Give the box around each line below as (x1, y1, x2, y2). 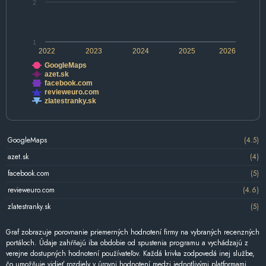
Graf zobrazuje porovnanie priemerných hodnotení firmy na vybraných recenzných (6, 226, 259, 237)
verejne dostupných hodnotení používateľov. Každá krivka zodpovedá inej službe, (6, 248, 255, 259)
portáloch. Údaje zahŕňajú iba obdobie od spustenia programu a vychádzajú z (6, 237, 248, 248)
